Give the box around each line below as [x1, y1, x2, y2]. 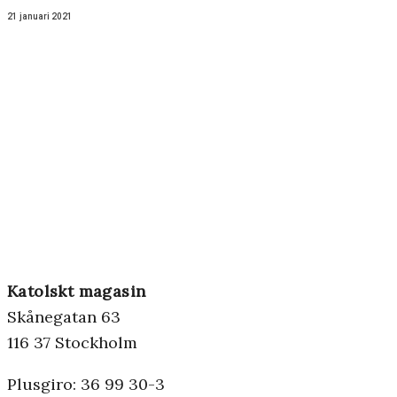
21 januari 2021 [7, 12, 73, 21]
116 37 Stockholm [7, 332, 137, 353]
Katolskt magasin [7, 281, 146, 301]
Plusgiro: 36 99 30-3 [7, 374, 165, 394]
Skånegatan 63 [7, 307, 121, 327]
